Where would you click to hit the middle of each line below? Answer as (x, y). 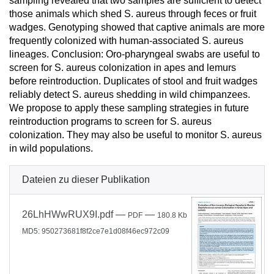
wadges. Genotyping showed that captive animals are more (137, 27)
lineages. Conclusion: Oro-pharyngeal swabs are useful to (135, 54)
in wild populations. (51, 148)
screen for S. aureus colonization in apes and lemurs (123, 68)
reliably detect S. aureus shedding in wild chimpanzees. (130, 94)
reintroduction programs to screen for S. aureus (110, 121)
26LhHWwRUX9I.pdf (68, 214)
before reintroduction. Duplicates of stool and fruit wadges (133, 81)
